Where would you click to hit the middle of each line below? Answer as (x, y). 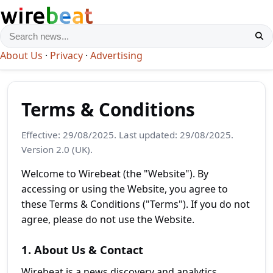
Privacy (66, 55)
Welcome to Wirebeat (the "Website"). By (115, 174)
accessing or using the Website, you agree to (125, 189)
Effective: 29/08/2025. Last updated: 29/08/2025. (127, 135)
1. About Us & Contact (82, 250)
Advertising (116, 55)
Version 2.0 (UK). (57, 149)
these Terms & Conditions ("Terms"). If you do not (136, 204)
